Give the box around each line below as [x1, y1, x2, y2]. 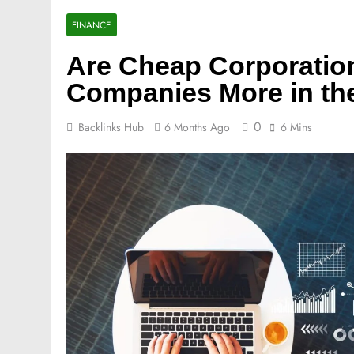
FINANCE [72, 18, 111, 32]
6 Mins [281, 119, 312, 135]
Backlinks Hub [78, 119, 144, 135]
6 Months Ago [164, 119, 230, 135]
